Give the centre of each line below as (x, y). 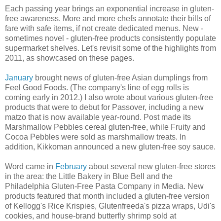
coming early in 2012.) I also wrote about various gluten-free (109, 97)
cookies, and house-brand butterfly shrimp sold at (91, 216)
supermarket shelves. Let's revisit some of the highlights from (110, 48)
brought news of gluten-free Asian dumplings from (120, 77)
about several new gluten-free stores (151, 166)
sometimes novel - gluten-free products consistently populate (110, 38)
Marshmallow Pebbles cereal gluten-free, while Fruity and (105, 127)
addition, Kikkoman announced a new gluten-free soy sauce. (110, 147)
